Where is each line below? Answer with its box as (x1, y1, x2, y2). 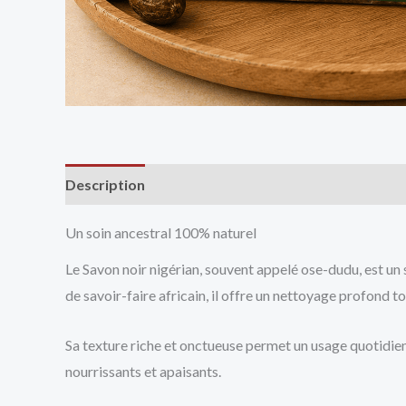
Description (65, 175, 145, 193)
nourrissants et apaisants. (65, 362, 221, 380)
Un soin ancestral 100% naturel (65, 223, 256, 241)
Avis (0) (162, 175, 210, 193)
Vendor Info (227, 175, 307, 193)
